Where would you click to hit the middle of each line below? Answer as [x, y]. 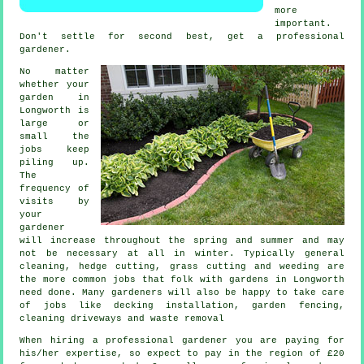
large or [54, 124]
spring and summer [244, 241]
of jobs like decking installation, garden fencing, [182, 306]
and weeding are [295, 267]
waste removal [188, 319]
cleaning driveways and [85, 319]
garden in [54, 98]
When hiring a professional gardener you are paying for [182, 341]
